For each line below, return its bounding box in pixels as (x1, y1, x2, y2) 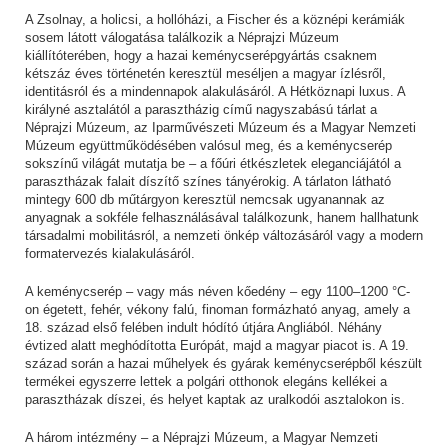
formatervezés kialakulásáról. (25, 245, 195, 261)
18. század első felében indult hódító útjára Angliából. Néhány (25, 319, 382, 335)
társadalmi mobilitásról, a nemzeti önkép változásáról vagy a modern (25, 227, 423, 243)
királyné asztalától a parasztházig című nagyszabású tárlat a (25, 101, 377, 117)
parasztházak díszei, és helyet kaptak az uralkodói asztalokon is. (25, 391, 409, 407)
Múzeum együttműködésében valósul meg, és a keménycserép (25, 137, 392, 153)
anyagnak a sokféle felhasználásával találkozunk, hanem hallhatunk (25, 209, 419, 225)
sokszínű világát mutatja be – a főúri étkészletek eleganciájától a (25, 155, 401, 171)
